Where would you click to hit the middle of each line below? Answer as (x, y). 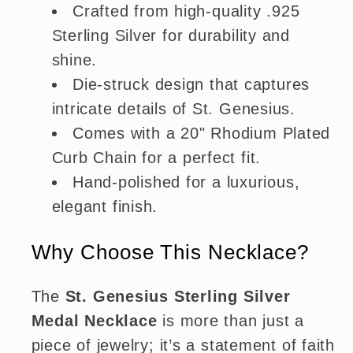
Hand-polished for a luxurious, (186, 182)
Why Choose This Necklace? (170, 252)
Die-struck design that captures (191, 85)
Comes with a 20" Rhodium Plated (202, 134)
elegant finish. (105, 207)
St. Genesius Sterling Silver (178, 297)
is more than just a (231, 321)
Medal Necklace (94, 321)
